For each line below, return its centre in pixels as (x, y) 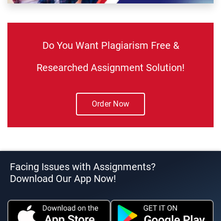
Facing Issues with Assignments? (83, 167)
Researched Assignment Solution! (110, 68)
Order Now (110, 104)
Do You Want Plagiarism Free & (110, 46)
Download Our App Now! (63, 179)
